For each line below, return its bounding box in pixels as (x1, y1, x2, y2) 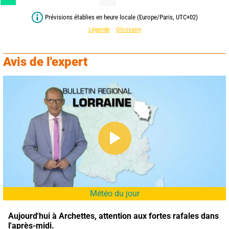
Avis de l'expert (3, 55, 87, 69)
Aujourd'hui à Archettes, (8, 211, 97, 221)
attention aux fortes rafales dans (99, 211, 219, 221)
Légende (88, 26, 110, 34)
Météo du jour (89, 188, 140, 198)
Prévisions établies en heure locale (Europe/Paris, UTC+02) (44, 13, 198, 21)
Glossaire (116, 26, 141, 34)
